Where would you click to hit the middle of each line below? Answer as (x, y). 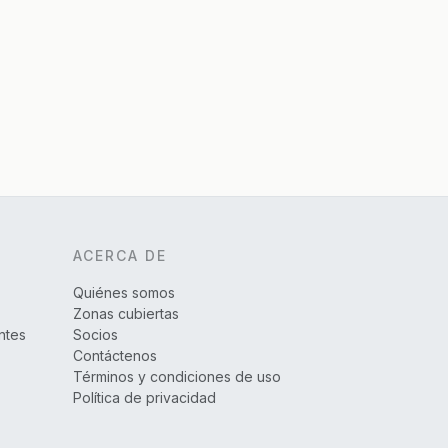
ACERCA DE (120, 255)
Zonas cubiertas (126, 313)
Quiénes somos (124, 292)
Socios (95, 334)
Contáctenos (115, 355)
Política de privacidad (144, 397)
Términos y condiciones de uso (177, 376)
